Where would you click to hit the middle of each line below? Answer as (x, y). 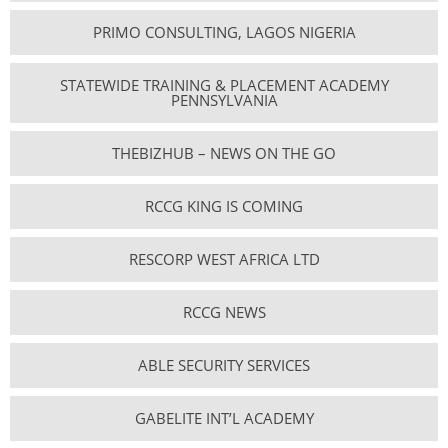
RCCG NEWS (224, 312)
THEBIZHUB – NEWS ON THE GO (224, 153)
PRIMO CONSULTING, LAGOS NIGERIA (224, 32)
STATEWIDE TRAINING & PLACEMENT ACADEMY (224, 85)
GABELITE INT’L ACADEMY (224, 418)
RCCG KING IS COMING (224, 206)
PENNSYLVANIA (224, 100)
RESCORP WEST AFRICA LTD (224, 259)
